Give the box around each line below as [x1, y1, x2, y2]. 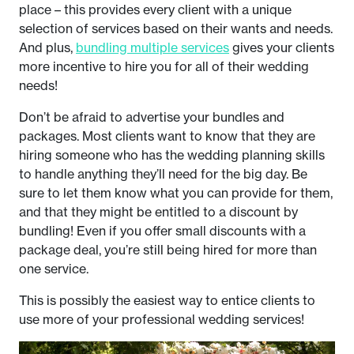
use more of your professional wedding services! [19, 311, 304, 327]
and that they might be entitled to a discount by [19, 203, 298, 220]
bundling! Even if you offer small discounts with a [19, 222, 306, 239]
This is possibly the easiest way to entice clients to [19, 292, 315, 308]
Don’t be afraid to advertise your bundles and [19, 108, 284, 125]
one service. [19, 260, 88, 277]
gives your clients [229, 39, 334, 55]
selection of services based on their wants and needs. [19, 20, 333, 36]
